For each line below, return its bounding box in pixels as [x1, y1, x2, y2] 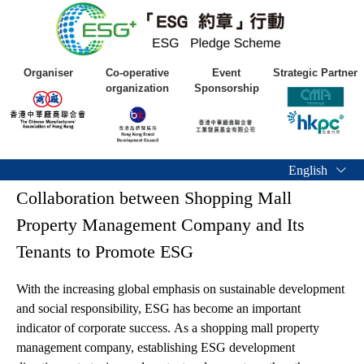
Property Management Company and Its [16, 214, 305, 235]
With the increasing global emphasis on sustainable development [16, 282, 344, 296]
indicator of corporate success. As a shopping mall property [16, 321, 319, 335]
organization [106, 82, 170, 94]
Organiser [24, 67, 74, 79]
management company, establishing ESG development [16, 340, 295, 354]
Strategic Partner [273, 67, 358, 79]
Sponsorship [193, 82, 259, 94]
